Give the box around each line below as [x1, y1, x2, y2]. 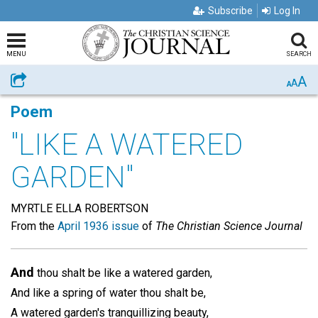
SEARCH [285, 50, 312, 57]
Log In [274, 5, 300, 16]
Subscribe [208, 5, 253, 16]
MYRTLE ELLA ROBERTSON [11, 202, 148, 215]
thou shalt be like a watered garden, [34, 266, 212, 280]
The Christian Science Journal [155, 219, 302, 233]
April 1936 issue [57, 219, 139, 233]
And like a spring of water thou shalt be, [11, 286, 206, 300]
